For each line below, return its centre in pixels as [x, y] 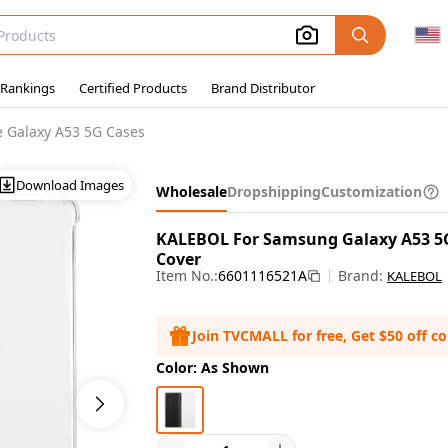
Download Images [70, 184]
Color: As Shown [212, 367]
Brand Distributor [263, 88]
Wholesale [191, 191]
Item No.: [187, 275]
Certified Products [133, 88]
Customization [371, 191]
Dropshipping [274, 191]
